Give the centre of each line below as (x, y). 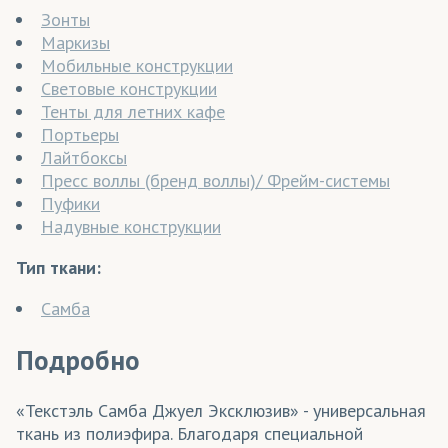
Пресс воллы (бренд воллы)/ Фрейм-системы (215, 181)
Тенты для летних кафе (133, 112)
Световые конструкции (129, 89)
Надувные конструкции (131, 227)
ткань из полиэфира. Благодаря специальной (189, 434)
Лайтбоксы (84, 158)
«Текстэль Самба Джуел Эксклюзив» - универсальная (221, 411)
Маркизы (75, 43)
